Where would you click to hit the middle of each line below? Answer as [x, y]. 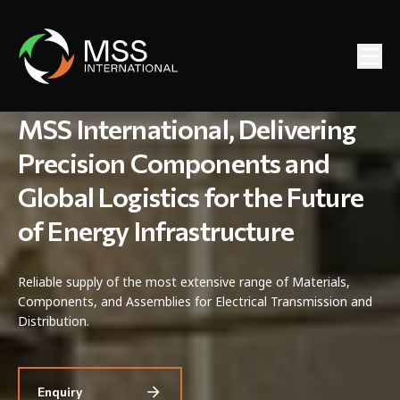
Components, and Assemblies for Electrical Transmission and [195, 301]
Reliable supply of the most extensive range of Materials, [184, 282]
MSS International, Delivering [187, 128]
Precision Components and [174, 162]
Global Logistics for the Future [191, 196]
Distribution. [54, 321]
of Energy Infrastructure [156, 230]
